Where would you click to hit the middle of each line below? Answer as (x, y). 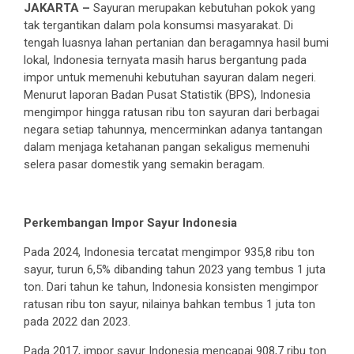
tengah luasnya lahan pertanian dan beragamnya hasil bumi (176, 43)
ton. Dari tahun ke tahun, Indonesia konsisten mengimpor (171, 287)
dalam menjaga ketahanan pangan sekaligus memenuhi (167, 147)
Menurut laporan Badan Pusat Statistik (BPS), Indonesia (167, 95)
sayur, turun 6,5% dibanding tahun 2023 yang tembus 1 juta (175, 270)
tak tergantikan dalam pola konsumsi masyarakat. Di (158, 26)
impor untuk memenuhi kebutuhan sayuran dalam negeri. (170, 78)
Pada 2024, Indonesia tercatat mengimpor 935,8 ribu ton (169, 252)
